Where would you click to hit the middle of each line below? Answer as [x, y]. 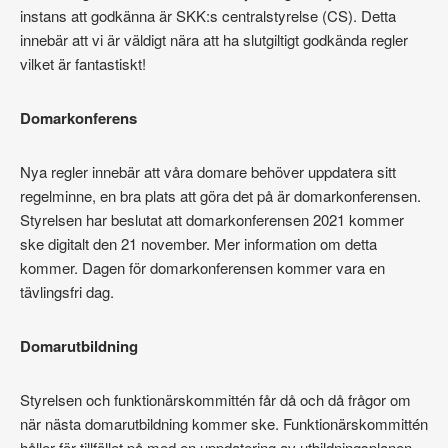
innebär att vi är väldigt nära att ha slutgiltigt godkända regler [214, 40]
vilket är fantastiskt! [83, 64]
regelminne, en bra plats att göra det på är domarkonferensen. [220, 196]
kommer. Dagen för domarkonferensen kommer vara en [202, 268]
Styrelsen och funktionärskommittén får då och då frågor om [215, 400]
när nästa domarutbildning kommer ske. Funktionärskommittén [224, 424]
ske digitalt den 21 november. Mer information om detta [198, 244]
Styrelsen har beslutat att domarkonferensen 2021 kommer [212, 220]
